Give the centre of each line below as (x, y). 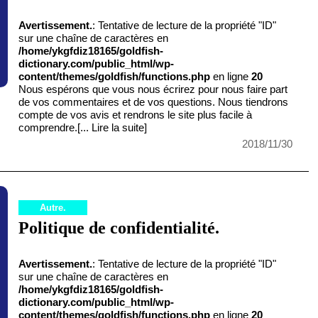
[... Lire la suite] (113, 128)
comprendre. (48, 128)
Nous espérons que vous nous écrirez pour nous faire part (153, 89)
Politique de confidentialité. (119, 228)
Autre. (53, 208)
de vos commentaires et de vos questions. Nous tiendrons (154, 102)
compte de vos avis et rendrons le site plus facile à (136, 115)
